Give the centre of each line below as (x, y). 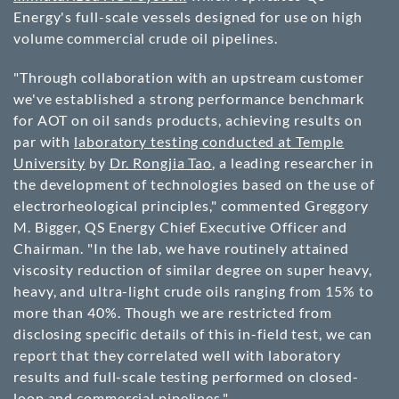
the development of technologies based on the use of (194, 184)
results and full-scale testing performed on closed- (186, 376)
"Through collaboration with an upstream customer (189, 77)
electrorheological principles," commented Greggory (191, 205)
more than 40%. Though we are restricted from (173, 312)
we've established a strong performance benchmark (189, 98)
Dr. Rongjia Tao (161, 163)
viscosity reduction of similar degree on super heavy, (193, 269)
